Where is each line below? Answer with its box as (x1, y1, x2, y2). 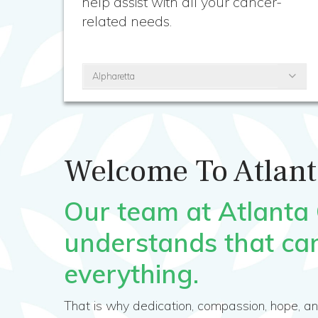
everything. (64, 257, 199, 290)
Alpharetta (92, 70, 135, 82)
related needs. (82, 12, 172, 30)
